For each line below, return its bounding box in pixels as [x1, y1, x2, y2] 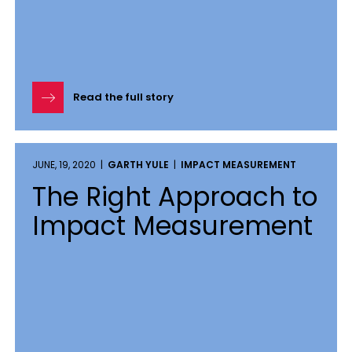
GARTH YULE [108, 158, 169, 171]
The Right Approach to [32, 178, 317, 215]
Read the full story [73, 90, 174, 104]
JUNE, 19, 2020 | [32, 158, 108, 171]
